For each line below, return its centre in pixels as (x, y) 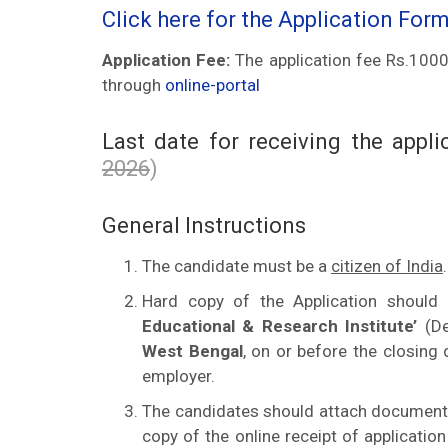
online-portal (212, 85)
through (133, 85)
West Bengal (192, 351)
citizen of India (387, 266)
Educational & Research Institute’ (280, 326)
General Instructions (204, 225)
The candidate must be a (236, 266)
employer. (178, 376)
